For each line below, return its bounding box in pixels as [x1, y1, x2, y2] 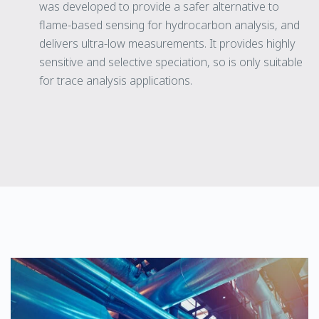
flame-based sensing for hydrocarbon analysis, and [39, 16, 300, 33]
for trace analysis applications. [39, 72, 192, 88]
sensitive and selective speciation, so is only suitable [39, 53, 303, 70]
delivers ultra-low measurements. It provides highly [39, 35, 296, 51]
